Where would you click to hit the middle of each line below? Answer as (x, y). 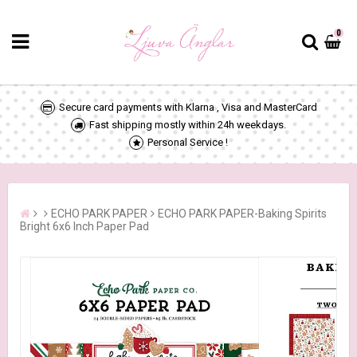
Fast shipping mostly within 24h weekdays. (188, 124)
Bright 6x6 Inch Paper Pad (84, 226)
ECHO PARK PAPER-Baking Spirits (242, 213)
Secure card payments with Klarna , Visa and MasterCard (188, 107)
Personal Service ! (188, 142)
